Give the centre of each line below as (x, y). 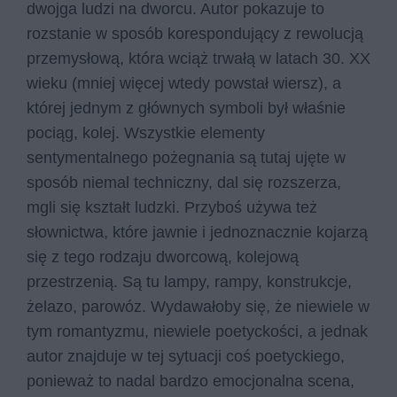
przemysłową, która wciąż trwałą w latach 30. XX (198, 59)
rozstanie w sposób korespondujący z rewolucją (195, 34)
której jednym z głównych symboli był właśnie (186, 109)
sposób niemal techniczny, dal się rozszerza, (184, 183)
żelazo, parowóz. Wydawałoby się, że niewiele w (198, 307)
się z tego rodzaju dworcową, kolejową (163, 257)
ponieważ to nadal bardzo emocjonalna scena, (191, 381)
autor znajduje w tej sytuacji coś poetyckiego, (186, 357)
